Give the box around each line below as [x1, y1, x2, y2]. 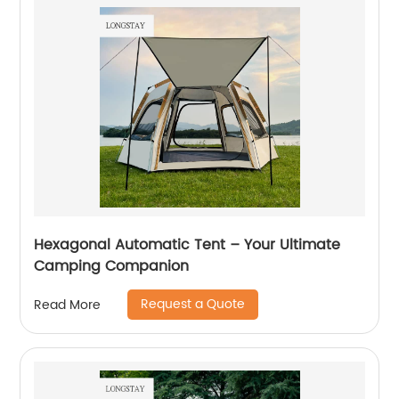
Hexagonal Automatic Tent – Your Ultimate [34, 233, 341, 256]
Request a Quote [141, 294, 246, 314]
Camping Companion [34, 255, 190, 278]
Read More [34, 294, 102, 315]
